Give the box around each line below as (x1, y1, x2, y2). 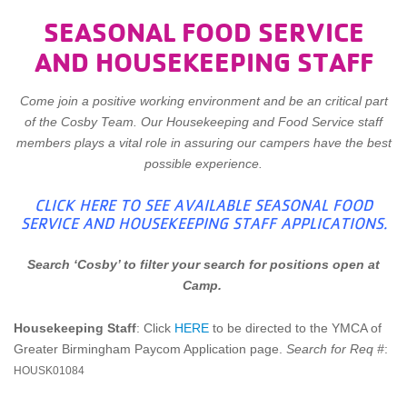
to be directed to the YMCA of (213, 321, 382, 336)
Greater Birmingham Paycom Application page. (14, 342, 286, 357)
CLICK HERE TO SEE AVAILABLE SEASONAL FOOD (35, 196, 372, 215)
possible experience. (144, 156, 263, 172)
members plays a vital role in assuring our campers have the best (15, 135, 392, 151)
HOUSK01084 (14, 364, 84, 377)
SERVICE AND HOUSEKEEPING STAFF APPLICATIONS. (20, 214, 387, 233)
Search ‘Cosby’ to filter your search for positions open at (27, 257, 380, 273)
